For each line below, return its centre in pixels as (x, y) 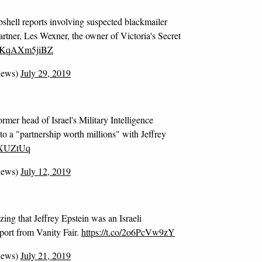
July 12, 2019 (46, 171)
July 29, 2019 (46, 73)
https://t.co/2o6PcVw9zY (128, 232)
